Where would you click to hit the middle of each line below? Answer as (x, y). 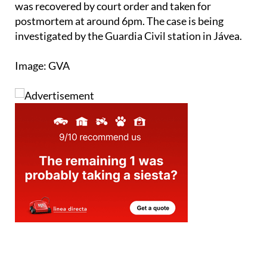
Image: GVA (42, 65)
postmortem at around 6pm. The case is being (119, 21)
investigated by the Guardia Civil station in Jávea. (128, 35)
